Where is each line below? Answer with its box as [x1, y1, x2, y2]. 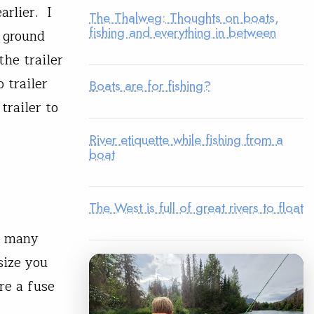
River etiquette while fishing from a [89, 129, 283, 149]
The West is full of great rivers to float [89, 198, 303, 218]
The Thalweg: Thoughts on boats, [89, 7, 279, 27]
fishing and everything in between [89, 22, 276, 42]
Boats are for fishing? [89, 76, 211, 96]
